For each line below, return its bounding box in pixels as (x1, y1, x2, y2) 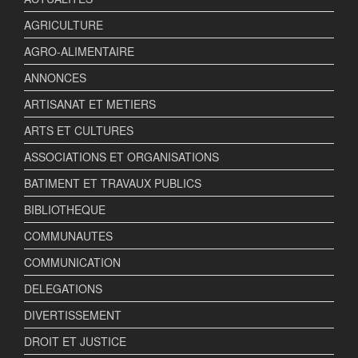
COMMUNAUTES (24, 228, 113, 245)
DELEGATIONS (24, 280, 102, 297)
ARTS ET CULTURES (24, 122, 133, 139)
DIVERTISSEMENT (24, 307, 121, 324)
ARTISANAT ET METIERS (24, 96, 156, 113)
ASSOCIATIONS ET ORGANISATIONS (24, 149, 219, 165)
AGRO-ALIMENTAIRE (24, 43, 134, 60)
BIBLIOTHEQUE (24, 201, 105, 218)
